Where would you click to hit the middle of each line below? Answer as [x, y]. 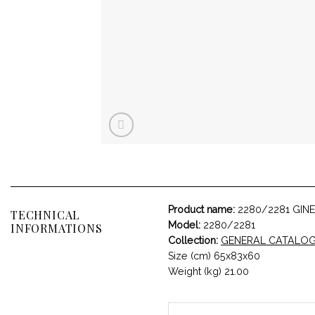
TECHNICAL [46, 214]
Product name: [201, 209]
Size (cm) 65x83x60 [214, 256]
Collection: [193, 240]
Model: [184, 225]
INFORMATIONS [57, 228]
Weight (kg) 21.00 [208, 271]
